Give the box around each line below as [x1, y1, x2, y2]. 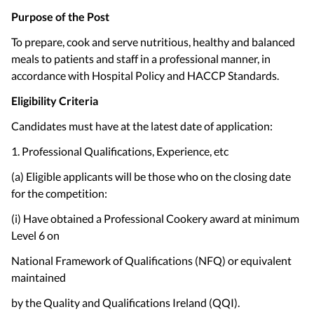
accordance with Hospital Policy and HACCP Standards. [11, 69, 279, 82]
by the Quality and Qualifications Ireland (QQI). [11, 296, 240, 309]
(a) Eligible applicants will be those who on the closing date [11, 170, 291, 183]
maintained [11, 271, 66, 284]
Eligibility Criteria [11, 94, 98, 107]
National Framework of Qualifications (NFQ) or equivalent [11, 254, 292, 267]
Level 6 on [11, 228, 60, 242]
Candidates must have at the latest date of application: [11, 119, 273, 132]
